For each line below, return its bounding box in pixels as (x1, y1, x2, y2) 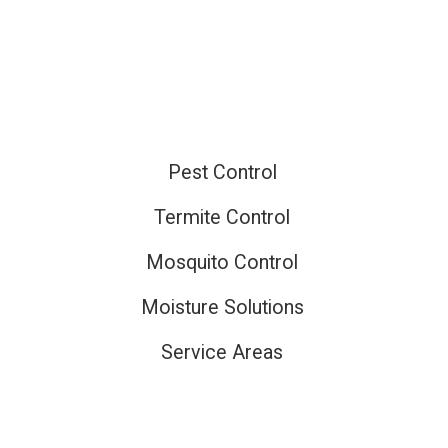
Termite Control (154, 206, 291, 230)
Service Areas (161, 341, 284, 365)
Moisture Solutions (140, 296, 304, 320)
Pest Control (167, 161, 277, 185)
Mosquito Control (146, 251, 299, 275)
